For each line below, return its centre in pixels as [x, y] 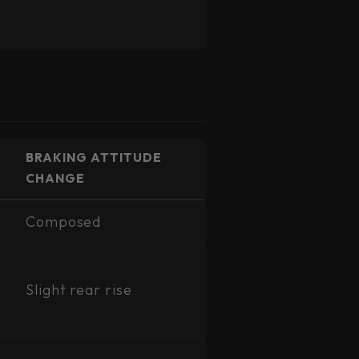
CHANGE [55, 178]
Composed [64, 222]
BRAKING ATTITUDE [94, 157]
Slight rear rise [79, 290]
